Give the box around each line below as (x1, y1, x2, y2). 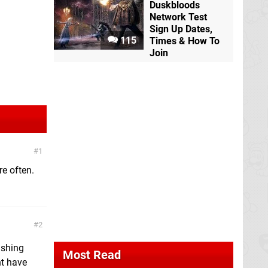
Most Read (63, 247, 121, 262)
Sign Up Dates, (150, 23, 212, 35)
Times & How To (150, 35, 220, 47)
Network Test (150, 11, 207, 23)
